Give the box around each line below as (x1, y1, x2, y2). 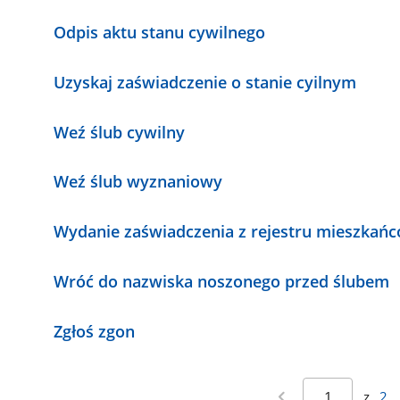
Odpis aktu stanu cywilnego (54, 21, 266, 43)
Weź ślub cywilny (54, 121, 186, 143)
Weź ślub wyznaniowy (54, 171, 223, 193)
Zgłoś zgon (54, 320, 136, 342)
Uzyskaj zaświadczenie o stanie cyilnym (54, 71, 357, 93)
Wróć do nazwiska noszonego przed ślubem (54, 270, 390, 292)
